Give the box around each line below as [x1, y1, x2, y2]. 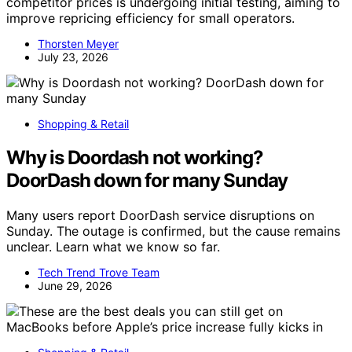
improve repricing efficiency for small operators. [6, 9, 295, 26]
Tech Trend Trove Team [38, 265, 159, 279]
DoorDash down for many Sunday [6, 168, 288, 192]
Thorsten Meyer [38, 36, 119, 50]
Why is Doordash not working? [6, 145, 263, 169]
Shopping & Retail [38, 116, 129, 130]
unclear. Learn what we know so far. [6, 238, 220, 255]
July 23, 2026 [38, 49, 108, 64]
